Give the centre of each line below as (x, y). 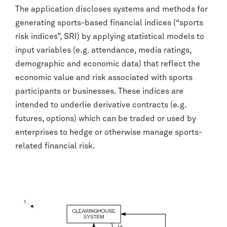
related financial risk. (55, 146)
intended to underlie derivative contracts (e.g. (101, 105)
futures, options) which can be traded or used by (106, 119)
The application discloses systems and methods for (111, 9)
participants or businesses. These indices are (99, 91)
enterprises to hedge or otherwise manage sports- (109, 132)
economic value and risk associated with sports (104, 78)
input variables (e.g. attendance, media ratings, (103, 50)
